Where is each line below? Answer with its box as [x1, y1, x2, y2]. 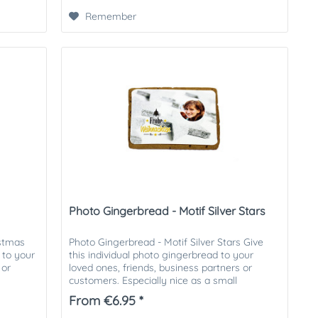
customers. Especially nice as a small [69, 274, 238, 287]
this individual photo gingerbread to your [69, 248, 254, 262]
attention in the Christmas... [69, 287, 194, 300]
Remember [85, 9, 137, 23]
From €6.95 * [69, 292, 144, 309]
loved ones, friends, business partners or [69, 261, 253, 275]
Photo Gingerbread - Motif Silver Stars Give [69, 236, 264, 249]
